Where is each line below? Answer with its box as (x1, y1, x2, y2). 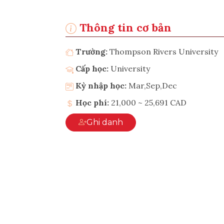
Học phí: (73, 97, 109, 107)
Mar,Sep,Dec (128, 80, 177, 90)
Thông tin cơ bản (76, 20, 171, 34)
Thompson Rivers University (109, 46, 218, 56)
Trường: (73, 46, 109, 56)
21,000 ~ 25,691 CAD (111, 97, 186, 107)
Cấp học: (75, 63, 110, 73)
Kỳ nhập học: (73, 80, 126, 90)
